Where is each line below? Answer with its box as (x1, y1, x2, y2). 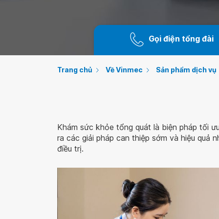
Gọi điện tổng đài (149, 34, 214, 44)
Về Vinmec (106, 66, 143, 74)
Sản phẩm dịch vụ (156, 66, 217, 74)
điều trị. (57, 144, 84, 153)
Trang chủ (57, 66, 92, 74)
